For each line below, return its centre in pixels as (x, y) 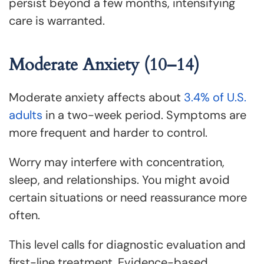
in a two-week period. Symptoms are (144, 115)
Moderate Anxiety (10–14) (104, 65)
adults (26, 115)
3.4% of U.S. (215, 97)
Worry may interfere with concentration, (117, 162)
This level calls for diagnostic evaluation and (127, 245)
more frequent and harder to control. (108, 133)
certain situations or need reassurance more (128, 197)
